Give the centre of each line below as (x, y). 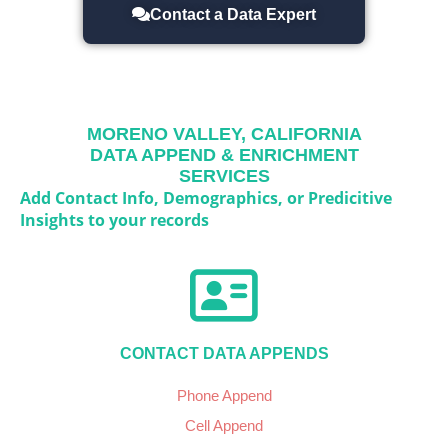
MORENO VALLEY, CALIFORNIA (224, 134)
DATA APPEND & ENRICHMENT (224, 155)
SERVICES (224, 176)
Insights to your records (114, 220)
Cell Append (224, 426)
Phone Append (224, 396)
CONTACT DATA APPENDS (224, 354)
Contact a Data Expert (233, 14)
